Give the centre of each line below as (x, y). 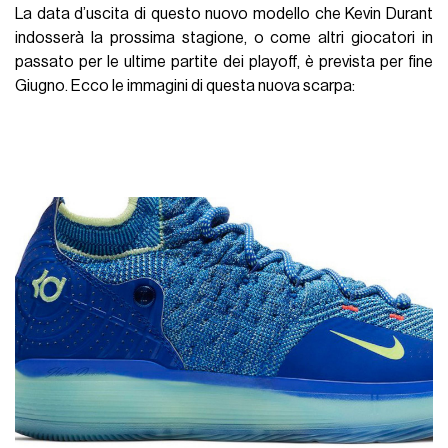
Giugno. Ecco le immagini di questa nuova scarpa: (185, 85)
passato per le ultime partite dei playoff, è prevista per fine (224, 61)
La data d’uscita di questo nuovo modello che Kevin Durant (224, 13)
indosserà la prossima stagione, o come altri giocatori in (224, 37)
